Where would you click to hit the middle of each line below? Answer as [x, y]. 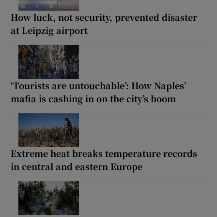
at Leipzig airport [49, 30]
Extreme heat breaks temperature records [104, 153]
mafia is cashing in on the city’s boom [93, 98]
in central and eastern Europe [77, 166]
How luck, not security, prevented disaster [104, 17]
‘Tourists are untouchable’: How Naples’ [99, 85]
